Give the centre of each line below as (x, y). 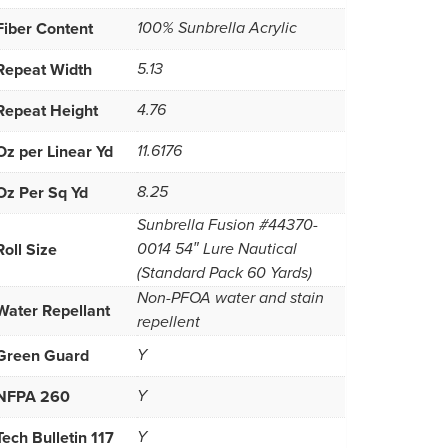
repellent (168, 322)
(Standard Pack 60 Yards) (224, 273)
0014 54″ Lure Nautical (217, 249)
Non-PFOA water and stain (230, 298)
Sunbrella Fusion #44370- (227, 225)
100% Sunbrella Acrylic (217, 28)
